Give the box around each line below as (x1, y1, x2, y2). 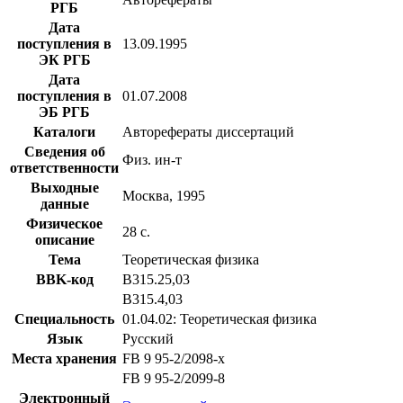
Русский (122, 330, 174, 346)
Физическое (26, 215, 103, 231)
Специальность (14, 310, 114, 327)
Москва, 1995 (122, 187, 205, 203)
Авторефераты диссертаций (122, 123, 294, 139)
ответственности (10, 159, 119, 175)
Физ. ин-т (122, 151, 182, 167)
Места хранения (12, 350, 117, 366)
